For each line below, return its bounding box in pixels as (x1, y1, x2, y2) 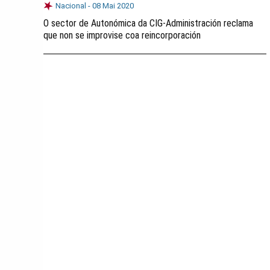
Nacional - (55, 1, 92, 10)
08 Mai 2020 (92, 1, 134, 10)
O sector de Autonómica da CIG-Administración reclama (43, 17, 253, 29)
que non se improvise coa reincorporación (43, 30, 201, 41)
